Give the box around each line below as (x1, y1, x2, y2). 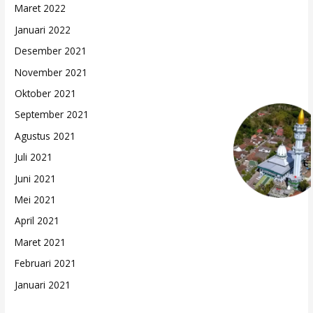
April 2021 (15, 214, 60, 228)
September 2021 (15, 108, 89, 122)
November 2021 (15, 65, 88, 79)
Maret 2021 (15, 235, 66, 249)
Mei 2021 (15, 192, 57, 206)
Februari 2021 (15, 256, 77, 270)
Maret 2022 (15, 1, 66, 15)
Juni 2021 (15, 171, 57, 185)
